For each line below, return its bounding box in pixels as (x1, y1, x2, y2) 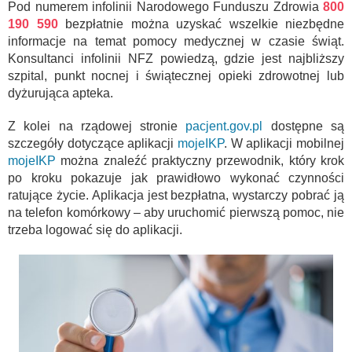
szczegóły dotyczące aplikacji (8, 136, 178, 150)
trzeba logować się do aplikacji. (8, 222, 182, 236)
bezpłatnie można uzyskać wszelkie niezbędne (57, 16, 344, 31)
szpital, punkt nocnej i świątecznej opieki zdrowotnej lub (8, 68, 344, 82)
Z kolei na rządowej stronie (8, 119, 178, 133)
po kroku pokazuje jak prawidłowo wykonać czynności (8, 170, 344, 185)
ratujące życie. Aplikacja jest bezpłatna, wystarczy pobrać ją (8, 188, 344, 202)
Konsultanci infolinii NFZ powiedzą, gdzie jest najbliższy (8, 51, 344, 65)
